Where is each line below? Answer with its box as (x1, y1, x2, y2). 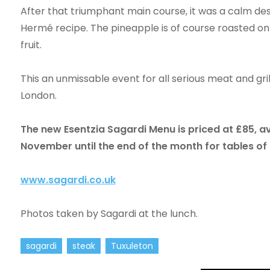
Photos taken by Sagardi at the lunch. (20, 206, 198, 221)
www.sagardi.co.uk (20, 172, 116, 187)
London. (20, 88, 57, 102)
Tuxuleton (110, 239, 153, 252)
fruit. (20, 37, 42, 52)
